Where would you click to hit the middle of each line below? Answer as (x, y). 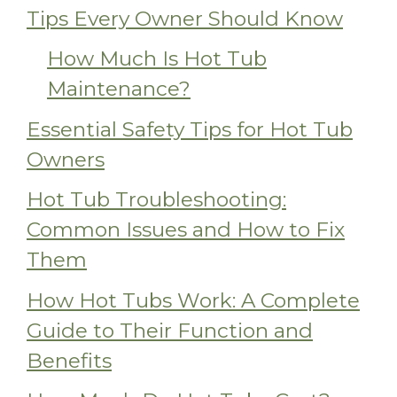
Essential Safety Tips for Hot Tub (190, 129)
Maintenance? (119, 89)
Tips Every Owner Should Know (185, 18)
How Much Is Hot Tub (157, 59)
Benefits (69, 360)
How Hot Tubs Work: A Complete (193, 300)
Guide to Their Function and (170, 330)
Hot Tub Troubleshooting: (156, 200)
